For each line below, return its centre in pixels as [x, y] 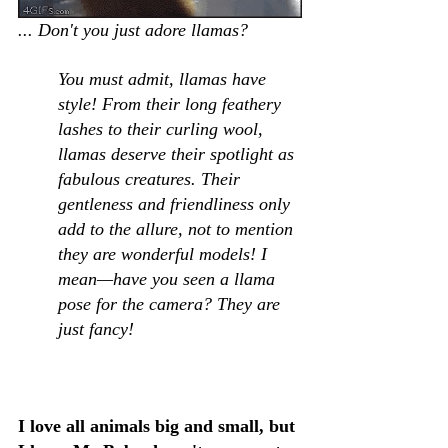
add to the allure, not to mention [178, 228]
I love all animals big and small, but [159, 425]
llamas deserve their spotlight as [178, 153]
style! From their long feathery [172, 103]
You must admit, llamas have [164, 78]
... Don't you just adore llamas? [138, 29]
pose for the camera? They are [171, 303]
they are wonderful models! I [165, 253]
